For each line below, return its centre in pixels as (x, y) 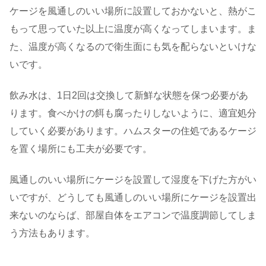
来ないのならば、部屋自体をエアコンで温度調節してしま (133, 216)
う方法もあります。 (52, 233)
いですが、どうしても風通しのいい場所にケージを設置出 (133, 198)
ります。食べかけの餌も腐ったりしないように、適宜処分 (133, 113)
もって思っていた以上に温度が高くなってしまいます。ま (133, 28)
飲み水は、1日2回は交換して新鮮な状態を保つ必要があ (129, 95)
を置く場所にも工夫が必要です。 (81, 148)
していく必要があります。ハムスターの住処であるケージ (133, 131)
